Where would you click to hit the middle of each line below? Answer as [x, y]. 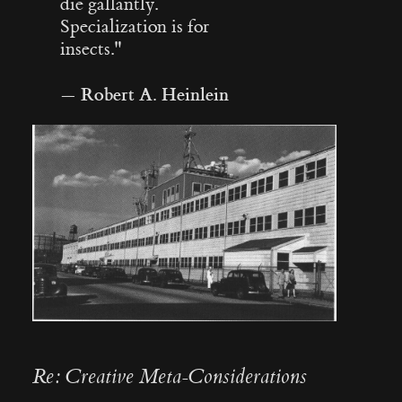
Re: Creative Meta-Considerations [169, 376]
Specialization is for [135, 26]
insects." [92, 49]
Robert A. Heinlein [155, 94]
